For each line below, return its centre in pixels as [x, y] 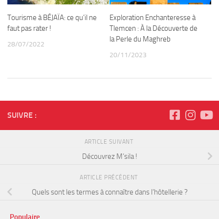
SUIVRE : [22, 115]
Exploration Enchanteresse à [153, 17]
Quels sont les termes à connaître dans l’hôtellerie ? [109, 192]
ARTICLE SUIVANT [109, 142]
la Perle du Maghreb [140, 39]
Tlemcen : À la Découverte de [153, 28]
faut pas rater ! [29, 28]
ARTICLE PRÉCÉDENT [109, 177]
